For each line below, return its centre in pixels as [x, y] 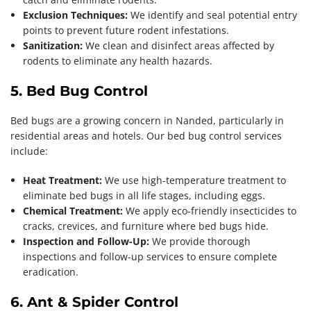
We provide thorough [200, 241]
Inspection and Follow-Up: [86, 241]
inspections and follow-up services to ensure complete [150, 256]
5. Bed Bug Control [79, 91]
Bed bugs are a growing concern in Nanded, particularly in [147, 120]
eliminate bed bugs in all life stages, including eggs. [144, 195]
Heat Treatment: [62, 180]
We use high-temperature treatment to [194, 180]
